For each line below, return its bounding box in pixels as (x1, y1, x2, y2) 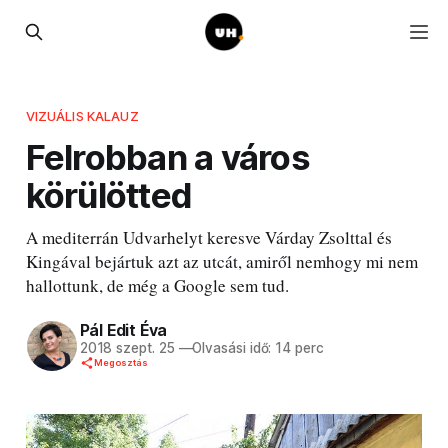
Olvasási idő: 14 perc (192, 340, 324, 357)
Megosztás (93, 357, 148, 369)
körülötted (25, 173, 193, 216)
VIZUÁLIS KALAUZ (25, 107, 139, 124)
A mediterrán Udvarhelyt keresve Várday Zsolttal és (25, 225, 392, 249)
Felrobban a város (25, 135, 310, 178)
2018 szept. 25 (79, 340, 175, 357)
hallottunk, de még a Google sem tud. (25, 273, 289, 297)
